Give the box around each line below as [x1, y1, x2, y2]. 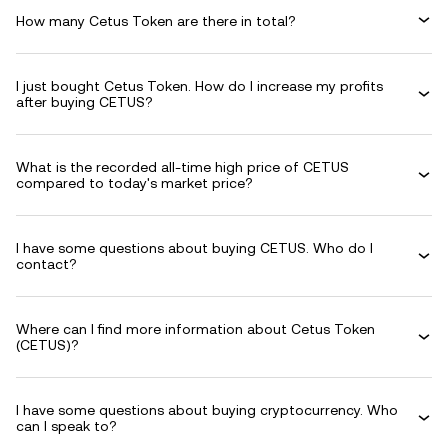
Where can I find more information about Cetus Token [16, 321, 375, 337]
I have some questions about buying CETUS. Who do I [16, 240, 373, 256]
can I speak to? [16, 418, 117, 434]
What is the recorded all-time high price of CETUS [16, 159, 349, 175]
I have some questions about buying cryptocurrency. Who [16, 402, 398, 418]
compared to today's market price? [16, 175, 253, 191]
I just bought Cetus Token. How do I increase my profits [16, 78, 383, 94]
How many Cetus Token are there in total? [16, 12, 296, 29]
